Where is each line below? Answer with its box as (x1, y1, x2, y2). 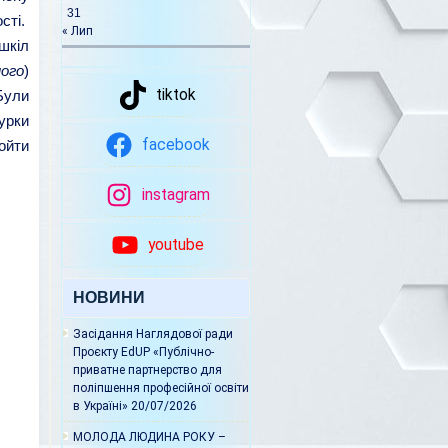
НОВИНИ (73, 289, 145, 307)
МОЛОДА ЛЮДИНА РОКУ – (73, 430, 226, 445)
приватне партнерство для (73, 363, 222, 378)
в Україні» (73, 399, 128, 414)
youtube (148, 236, 204, 255)
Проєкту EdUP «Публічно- (73, 345, 214, 360)
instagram (142, 186, 210, 205)
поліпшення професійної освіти (73, 381, 249, 396)
